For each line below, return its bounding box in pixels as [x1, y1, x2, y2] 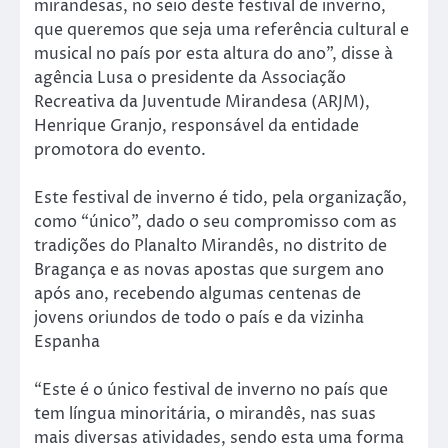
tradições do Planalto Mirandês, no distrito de [34, 234, 387, 257]
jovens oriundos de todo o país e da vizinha [34, 306, 364, 329]
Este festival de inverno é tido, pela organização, [34, 186, 407, 209]
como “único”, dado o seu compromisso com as [34, 210, 397, 233]
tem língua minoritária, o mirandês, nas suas [34, 402, 376, 425]
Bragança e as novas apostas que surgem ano [34, 258, 384, 281]
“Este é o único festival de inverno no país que [34, 378, 388, 401]
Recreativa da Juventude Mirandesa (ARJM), [34, 90, 370, 113]
